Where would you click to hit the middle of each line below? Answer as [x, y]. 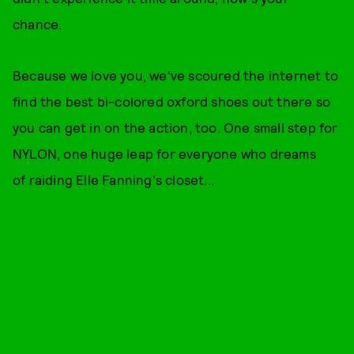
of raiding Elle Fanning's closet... [113, 179]
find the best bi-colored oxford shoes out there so [172, 101]
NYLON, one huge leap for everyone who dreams [164, 153]
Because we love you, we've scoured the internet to [176, 75]
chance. [39, 24]
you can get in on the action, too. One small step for [175, 127]
